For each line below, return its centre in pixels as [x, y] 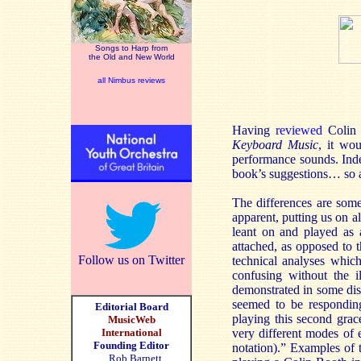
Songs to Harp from [131, 48]
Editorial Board [131, 307]
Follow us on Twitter [131, 260]
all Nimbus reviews [131, 80]
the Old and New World [131, 57]
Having [254, 130]
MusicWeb [131, 320]
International [131, 332]
